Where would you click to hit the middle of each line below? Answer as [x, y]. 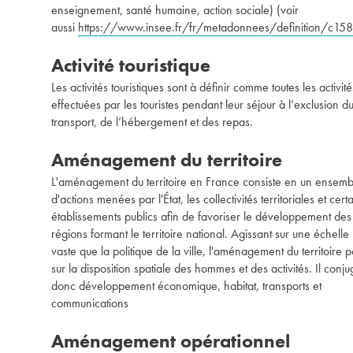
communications [90, 303]
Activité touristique [131, 65]
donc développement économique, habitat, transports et [186, 286]
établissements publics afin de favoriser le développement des [201, 216]
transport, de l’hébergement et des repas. [152, 122]
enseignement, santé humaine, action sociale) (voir [175, 10]
